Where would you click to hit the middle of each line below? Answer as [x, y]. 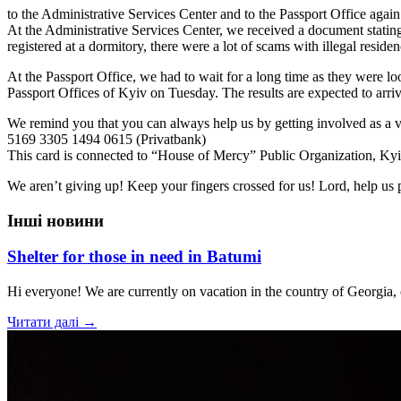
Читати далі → [52, 321]
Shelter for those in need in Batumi [134, 257]
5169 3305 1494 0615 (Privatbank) [107, 139]
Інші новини [55, 220]
